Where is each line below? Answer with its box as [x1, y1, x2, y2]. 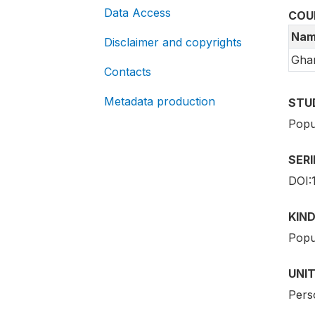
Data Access [104, 6, 171, 20]
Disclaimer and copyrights [104, 35, 242, 49]
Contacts [104, 65, 151, 79]
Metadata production [104, 94, 215, 108]
